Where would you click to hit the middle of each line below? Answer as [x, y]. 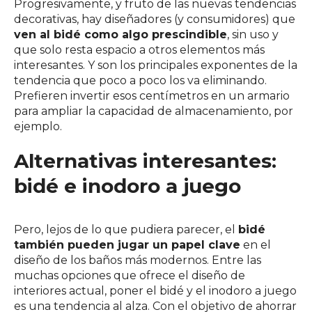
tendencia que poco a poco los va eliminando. [140, 80]
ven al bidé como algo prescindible [120, 34]
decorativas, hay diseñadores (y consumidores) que [155, 19]
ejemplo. [38, 126]
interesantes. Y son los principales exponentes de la [156, 65]
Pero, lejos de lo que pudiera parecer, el [126, 229]
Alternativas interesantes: [145, 161]
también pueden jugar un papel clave [127, 245]
